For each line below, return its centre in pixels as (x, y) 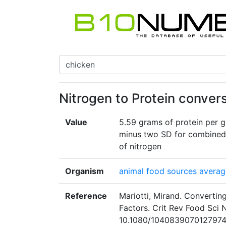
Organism (84, 171)
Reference (86, 196)
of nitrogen (140, 147)
